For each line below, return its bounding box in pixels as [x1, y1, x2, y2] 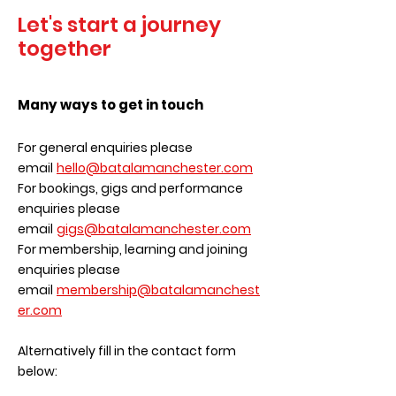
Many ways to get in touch [18, 95, 203, 114]
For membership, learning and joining [18, 240, 247, 258]
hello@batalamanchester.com [57, 159, 253, 177]
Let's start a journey [18, 11, 221, 39]
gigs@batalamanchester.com [57, 220, 251, 238]
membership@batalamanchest [57, 281, 260, 299]
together [18, 34, 111, 63]
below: [18, 362, 57, 380]
